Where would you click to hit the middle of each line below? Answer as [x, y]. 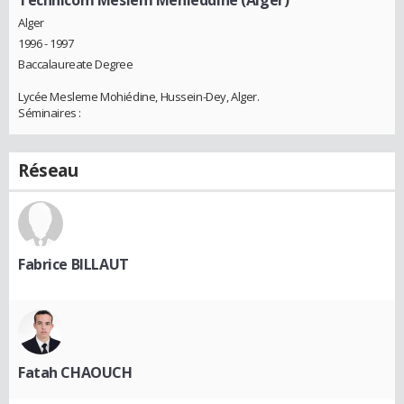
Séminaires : [50, 113]
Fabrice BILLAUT [73, 265]
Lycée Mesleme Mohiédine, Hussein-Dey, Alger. [139, 97]
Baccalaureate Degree [76, 64]
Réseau [48, 171]
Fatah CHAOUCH [75, 373]
